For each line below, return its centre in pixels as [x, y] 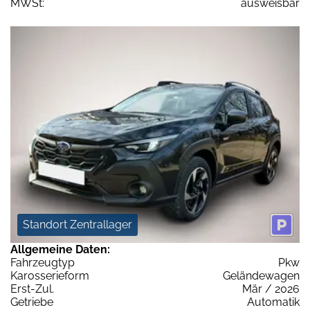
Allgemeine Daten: [60, 250]
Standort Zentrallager [77, 225]
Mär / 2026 [271, 289]
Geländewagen [261, 276]
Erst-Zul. [32, 289]
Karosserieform [50, 276]
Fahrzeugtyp [43, 263]
